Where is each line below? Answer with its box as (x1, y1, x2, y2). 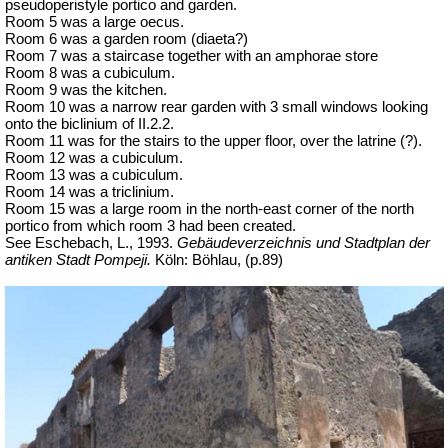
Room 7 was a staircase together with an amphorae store (5, 47, 378, 64)
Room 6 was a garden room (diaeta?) (5, 30, 248, 47)
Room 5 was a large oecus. (5, 13, 184, 30)
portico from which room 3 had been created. (5, 217, 296, 234)
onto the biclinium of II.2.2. (5, 115, 174, 132)
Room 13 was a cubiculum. (5, 166, 183, 183)
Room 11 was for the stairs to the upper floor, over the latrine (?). (5, 132, 422, 149)
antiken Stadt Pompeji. (5, 251, 151, 268)
